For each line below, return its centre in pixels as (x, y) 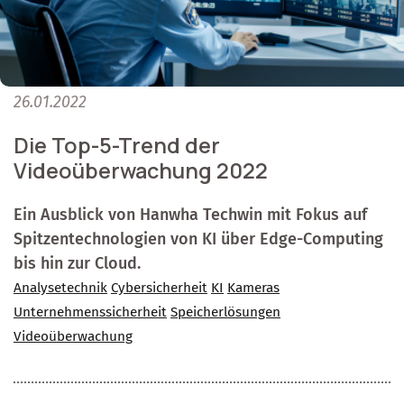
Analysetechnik (60, 287)
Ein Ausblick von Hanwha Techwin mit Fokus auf (190, 214)
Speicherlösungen (225, 312)
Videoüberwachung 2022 (141, 170)
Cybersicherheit (159, 287)
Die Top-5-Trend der (117, 145)
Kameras (253, 287)
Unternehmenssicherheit (90, 312)
